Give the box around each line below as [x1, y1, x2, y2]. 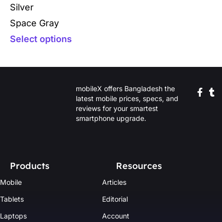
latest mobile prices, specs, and [76, 94, 179, 103]
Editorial [102, 194, 128, 203]
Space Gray [10, 18, 59, 29]
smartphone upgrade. [76, 113, 147, 122]
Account [102, 211, 129, 220]
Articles [102, 177, 126, 186]
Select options [10, 34, 72, 45]
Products [10, 160, 50, 171]
